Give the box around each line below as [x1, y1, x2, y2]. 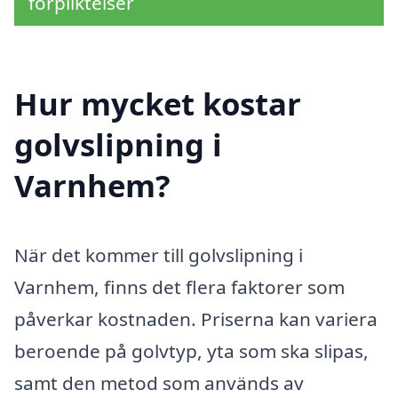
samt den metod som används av [14, 370, 304, 395]
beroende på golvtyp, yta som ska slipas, [14, 338, 369, 363]
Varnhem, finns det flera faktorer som [14, 274, 345, 299]
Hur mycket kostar [14, 82, 301, 124]
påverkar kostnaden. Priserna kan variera [14, 306, 378, 331]
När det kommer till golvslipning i [14, 242, 303, 267]
